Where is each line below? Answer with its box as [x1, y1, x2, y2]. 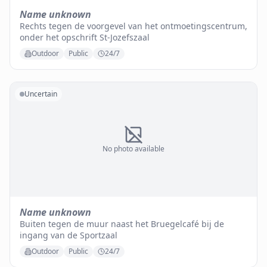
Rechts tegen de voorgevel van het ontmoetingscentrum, [20, 20, 247, 32]
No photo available [103, 144, 164, 154]
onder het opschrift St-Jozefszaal [20, 32, 150, 43]
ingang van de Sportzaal [20, 229, 117, 241]
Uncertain [24, 89, 57, 99]
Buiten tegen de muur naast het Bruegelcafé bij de [20, 218, 224, 229]
